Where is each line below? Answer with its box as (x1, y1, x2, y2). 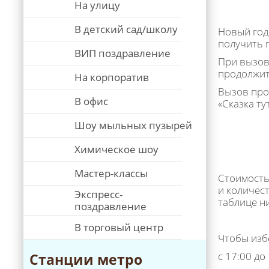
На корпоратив (74, 70, 149, 84)
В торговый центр (74, 220, 163, 234)
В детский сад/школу (74, 22, 178, 36)
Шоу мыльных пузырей (74, 118, 192, 132)
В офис (74, 94, 108, 108)
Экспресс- (74, 187, 122, 201)
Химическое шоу (74, 142, 159, 156)
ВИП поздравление (74, 46, 171, 60)
